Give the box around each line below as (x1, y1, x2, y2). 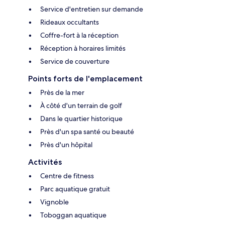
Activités (28, 157, 62, 167)
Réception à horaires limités (40, 44, 126, 53)
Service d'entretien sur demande (40, 5, 143, 14)
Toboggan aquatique (40, 210, 106, 220)
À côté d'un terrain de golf (40, 101, 122, 110)
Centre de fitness (40, 171, 94, 181)
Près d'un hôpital (40, 140, 92, 150)
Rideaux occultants (40, 18, 99, 27)
